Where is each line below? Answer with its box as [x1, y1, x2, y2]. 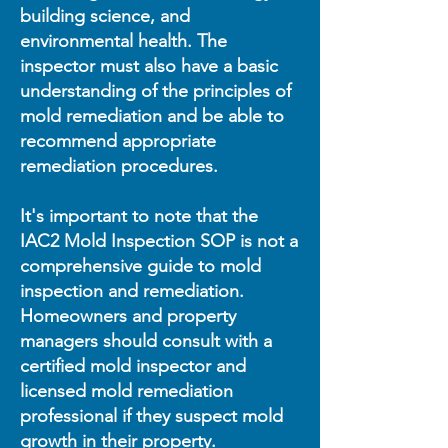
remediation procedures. [20, 155, 218, 177]
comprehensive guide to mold [20, 255, 261, 277]
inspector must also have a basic [20, 55, 278, 77]
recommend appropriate [20, 130, 216, 152]
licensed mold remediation [20, 380, 233, 402]
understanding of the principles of [20, 80, 291, 102]
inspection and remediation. [20, 280, 244, 302]
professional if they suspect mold [20, 405, 283, 427]
